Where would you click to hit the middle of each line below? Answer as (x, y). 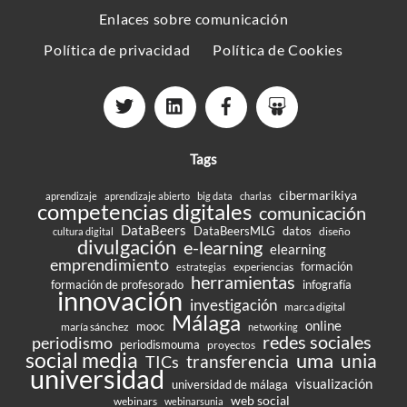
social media (82, 361)
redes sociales (317, 342)
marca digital (315, 307)
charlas (256, 196)
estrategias (201, 267)
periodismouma (159, 345)
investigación (233, 306)
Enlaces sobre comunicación (194, 19)
